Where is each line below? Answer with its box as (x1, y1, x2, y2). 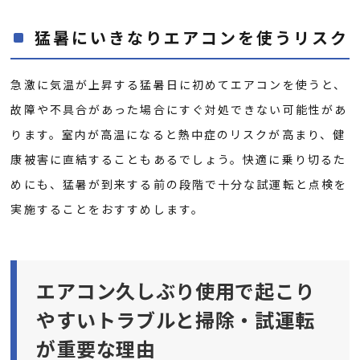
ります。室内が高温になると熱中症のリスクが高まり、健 (10, 126, 346, 143)
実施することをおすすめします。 (10, 201, 204, 218)
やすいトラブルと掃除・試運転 (36, 305, 315, 333)
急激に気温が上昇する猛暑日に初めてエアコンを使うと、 (10, 76, 347, 93)
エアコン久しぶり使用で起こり (36, 276, 315, 305)
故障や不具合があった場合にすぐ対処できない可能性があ (10, 101, 348, 118)
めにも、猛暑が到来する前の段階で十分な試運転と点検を (10, 176, 348, 193)
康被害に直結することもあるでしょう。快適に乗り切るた (10, 151, 347, 168)
